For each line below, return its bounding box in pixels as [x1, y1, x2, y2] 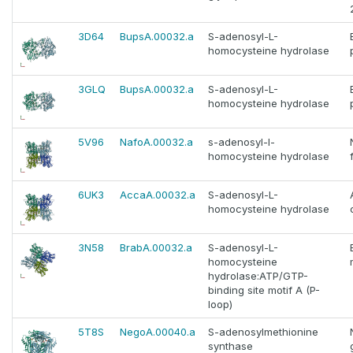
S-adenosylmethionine [208, 325, 318, 339]
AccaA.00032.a [120, 188, 195, 202]
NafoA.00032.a [120, 136, 193, 149]
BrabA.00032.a [120, 241, 192, 255]
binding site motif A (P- [208, 284, 320, 297]
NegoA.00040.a [120, 325, 195, 339]
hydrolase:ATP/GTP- [208, 269, 308, 283]
